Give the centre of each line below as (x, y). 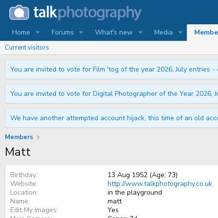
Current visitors (27, 48)
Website (23, 184)
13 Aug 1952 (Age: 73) (143, 175)
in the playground (135, 193)
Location (23, 193)
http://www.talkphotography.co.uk (160, 184)
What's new (114, 33)
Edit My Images (33, 210)
